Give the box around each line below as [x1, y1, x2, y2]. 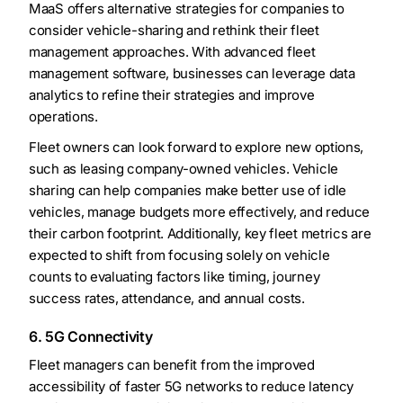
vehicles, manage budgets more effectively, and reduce [29, 203, 371, 221]
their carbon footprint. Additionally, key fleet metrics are [29, 225, 372, 243]
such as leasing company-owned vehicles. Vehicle [29, 160, 338, 178]
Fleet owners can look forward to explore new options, [29, 139, 364, 157]
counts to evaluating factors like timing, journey [29, 268, 320, 286]
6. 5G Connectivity [29, 327, 153, 346]
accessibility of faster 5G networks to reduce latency [29, 378, 354, 396]
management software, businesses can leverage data [29, 65, 355, 83]
